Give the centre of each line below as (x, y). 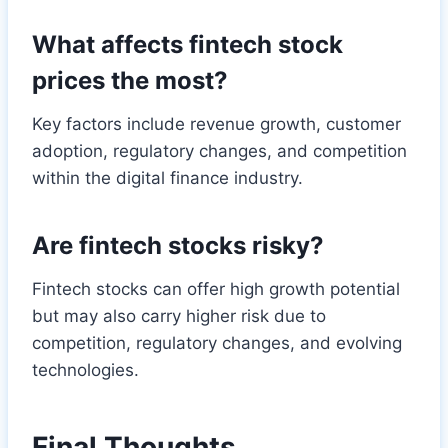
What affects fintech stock (187, 44)
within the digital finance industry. (167, 177)
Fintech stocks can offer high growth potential (216, 288)
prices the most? (130, 80)
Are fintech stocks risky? (178, 245)
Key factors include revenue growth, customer (216, 123)
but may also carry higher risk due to (179, 315)
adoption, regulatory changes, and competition (219, 150)
